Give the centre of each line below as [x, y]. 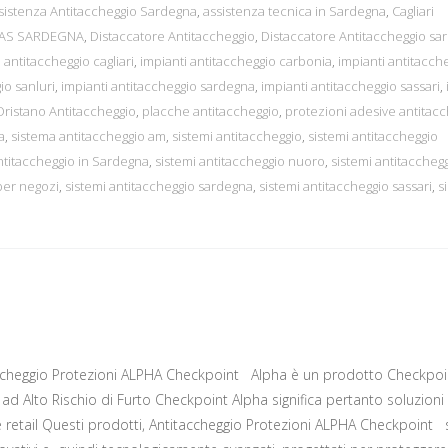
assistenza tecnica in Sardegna [294, 11]
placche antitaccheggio [210, 111]
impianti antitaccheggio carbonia [236, 61]
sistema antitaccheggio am [88, 136]
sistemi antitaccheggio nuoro [240, 161]
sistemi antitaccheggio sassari [345, 186]
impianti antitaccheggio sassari [350, 86]
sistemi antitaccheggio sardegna [159, 186]
